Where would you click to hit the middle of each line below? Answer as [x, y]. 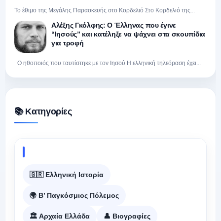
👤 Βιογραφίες [127, 216]
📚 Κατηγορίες [43, 111]
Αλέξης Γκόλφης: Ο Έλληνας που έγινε [114, 25]
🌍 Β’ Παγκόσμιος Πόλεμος [74, 195]
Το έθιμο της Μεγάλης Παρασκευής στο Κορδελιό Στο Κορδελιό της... [105, 11]
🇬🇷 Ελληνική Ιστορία [67, 174]
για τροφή [68, 43]
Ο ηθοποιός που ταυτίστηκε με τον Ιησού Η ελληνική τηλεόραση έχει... [108, 63]
